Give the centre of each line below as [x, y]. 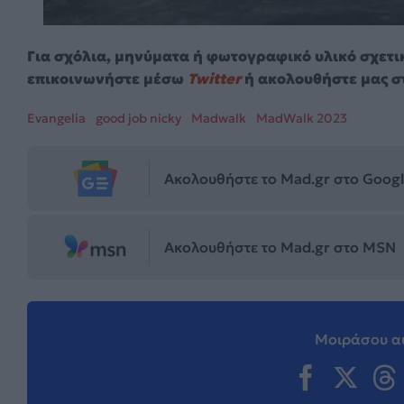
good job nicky [138, 119]
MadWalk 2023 [302, 119]
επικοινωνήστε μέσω [107, 79]
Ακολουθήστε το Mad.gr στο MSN [280, 247]
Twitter [214, 79]
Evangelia [56, 119]
